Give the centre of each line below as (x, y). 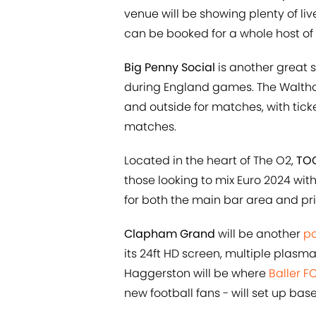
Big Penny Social (170, 68)
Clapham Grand (170, 234)
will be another (259, 234)
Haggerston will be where (196, 274)
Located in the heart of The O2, (210, 161)
